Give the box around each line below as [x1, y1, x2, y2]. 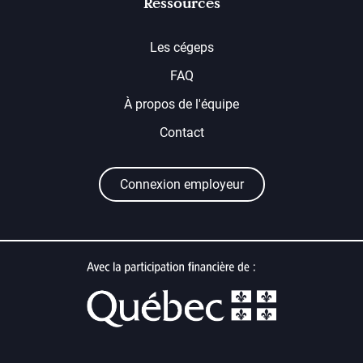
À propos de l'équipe [124, 96, 239, 112]
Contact [159, 124, 204, 140]
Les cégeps [149, 39, 214, 55]
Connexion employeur [119, 176, 244, 192]
